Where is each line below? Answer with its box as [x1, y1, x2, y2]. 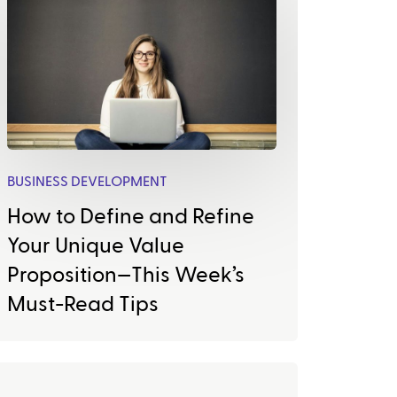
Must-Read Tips [7, 293, 159, 315]
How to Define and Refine [7, 206, 254, 228]
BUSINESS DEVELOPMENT [7, 174, 167, 189]
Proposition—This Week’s [7, 264, 245, 286]
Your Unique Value [7, 235, 184, 257]
